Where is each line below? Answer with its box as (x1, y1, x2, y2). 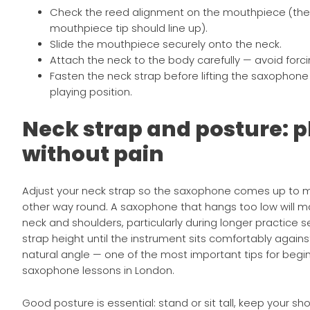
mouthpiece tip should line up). (50, 21, 208, 36)
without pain (22, 139, 165, 170)
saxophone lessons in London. (22, 264, 175, 278)
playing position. (50, 85, 133, 100)
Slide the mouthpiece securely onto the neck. (50, 37, 282, 52)
